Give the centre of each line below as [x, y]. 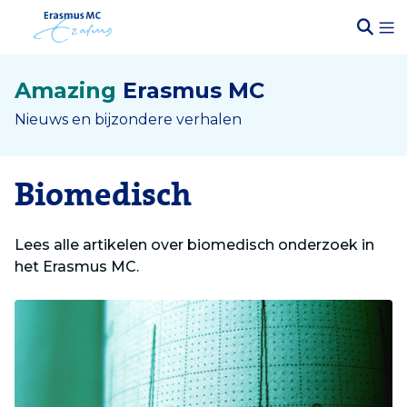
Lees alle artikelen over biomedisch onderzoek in [194, 245]
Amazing [65, 90]
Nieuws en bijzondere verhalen [128, 119]
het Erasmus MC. [77, 267]
